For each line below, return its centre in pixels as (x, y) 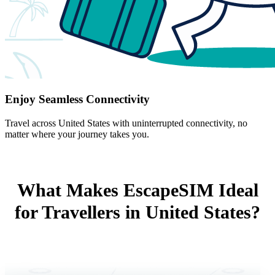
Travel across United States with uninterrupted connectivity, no (126, 123)
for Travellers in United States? (137, 212)
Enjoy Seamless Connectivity (77, 99)
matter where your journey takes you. (77, 134)
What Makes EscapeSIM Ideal (137, 190)
